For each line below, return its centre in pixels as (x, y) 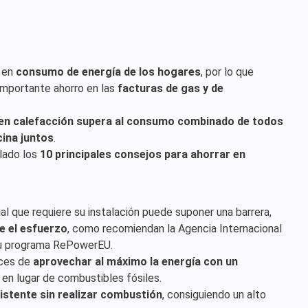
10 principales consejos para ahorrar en (143, 154)
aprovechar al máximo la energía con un (135, 262)
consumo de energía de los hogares (108, 72)
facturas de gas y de (170, 88)
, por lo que (227, 72)
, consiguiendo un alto (214, 295)
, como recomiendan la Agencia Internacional (175, 229)
